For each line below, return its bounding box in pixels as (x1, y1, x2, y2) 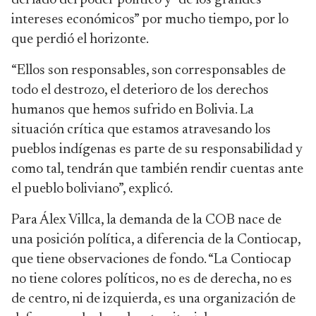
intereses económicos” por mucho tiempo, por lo (11, 13, 288, 27)
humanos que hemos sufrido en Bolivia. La (11, 103, 254, 117)
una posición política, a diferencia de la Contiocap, (11, 233, 300, 247)
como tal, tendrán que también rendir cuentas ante (11, 162, 303, 176)
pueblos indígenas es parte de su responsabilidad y (11, 142, 303, 157)
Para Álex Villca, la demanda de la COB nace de (11, 213, 281, 227)
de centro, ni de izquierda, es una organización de (11, 292, 296, 306)
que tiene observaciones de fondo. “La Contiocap (11, 253, 291, 267)
